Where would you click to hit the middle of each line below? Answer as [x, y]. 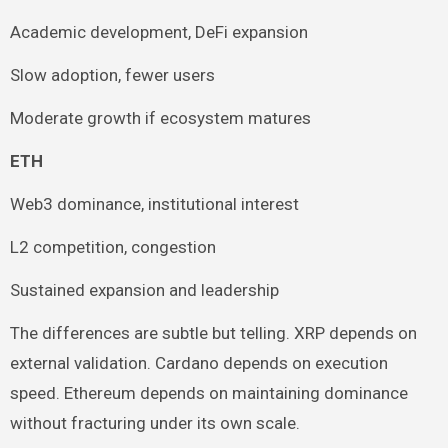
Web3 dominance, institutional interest [154, 204]
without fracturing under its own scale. [154, 423]
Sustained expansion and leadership [144, 290]
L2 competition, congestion [112, 247]
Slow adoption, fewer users [112, 75]
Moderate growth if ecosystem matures [160, 118]
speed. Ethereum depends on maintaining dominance [208, 393]
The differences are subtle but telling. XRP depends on [213, 333]
